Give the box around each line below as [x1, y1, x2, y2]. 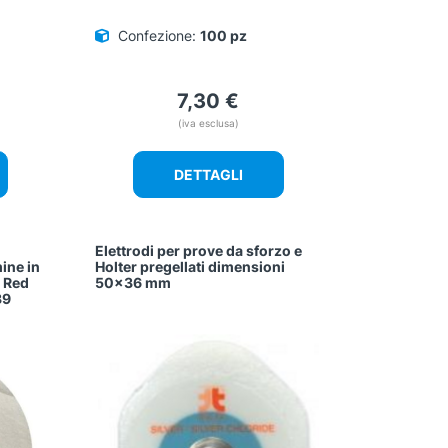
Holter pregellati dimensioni [95, 258, 286, 276]
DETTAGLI [173, 166, 243, 184]
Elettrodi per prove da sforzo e [95, 242, 303, 260]
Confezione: [118, 27, 197, 45]
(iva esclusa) [177, 117, 239, 130]
